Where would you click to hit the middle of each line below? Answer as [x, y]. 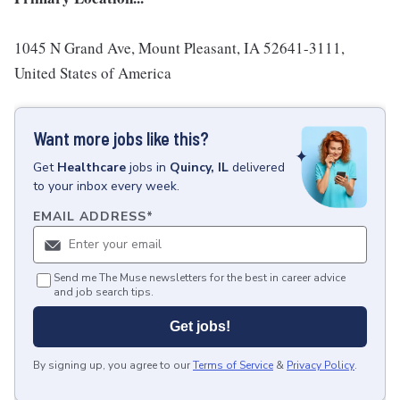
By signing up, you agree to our [112, 366]
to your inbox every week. [106, 186]
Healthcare [92, 167]
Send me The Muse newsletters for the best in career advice [200, 278]
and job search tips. [104, 292]
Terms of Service [233, 366]
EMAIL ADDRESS [90, 217]
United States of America [93, 72]
